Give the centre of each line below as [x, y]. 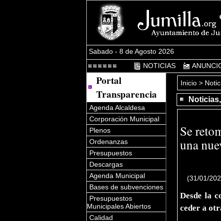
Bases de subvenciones [126, 187]
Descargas [106, 165]
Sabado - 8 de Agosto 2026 [132, 52]
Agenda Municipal [117, 176]
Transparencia [127, 94]
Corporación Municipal [124, 119]
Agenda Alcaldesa [117, 108]
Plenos [100, 130]
